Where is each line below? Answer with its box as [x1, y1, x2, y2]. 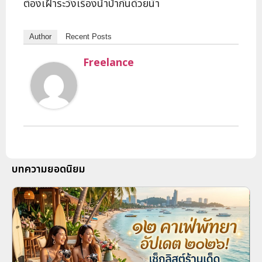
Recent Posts [65, 32, 112, 42]
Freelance [83, 55, 134, 71]
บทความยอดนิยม [12, 161, 85, 178]
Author [29, 32, 51, 42]
